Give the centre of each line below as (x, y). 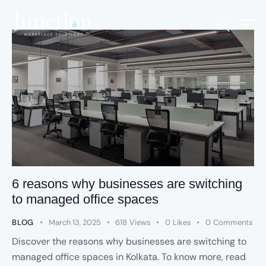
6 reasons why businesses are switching (127, 184)
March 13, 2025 (75, 223)
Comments (233, 223)
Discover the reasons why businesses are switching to (129, 241)
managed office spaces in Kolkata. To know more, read (129, 256)
